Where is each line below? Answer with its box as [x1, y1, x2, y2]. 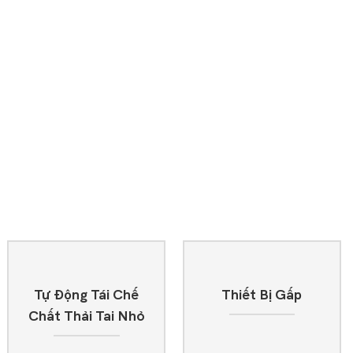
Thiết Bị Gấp [221, 286, 303, 303]
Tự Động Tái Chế [34, 286, 139, 303]
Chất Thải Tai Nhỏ [28, 307, 145, 325]
